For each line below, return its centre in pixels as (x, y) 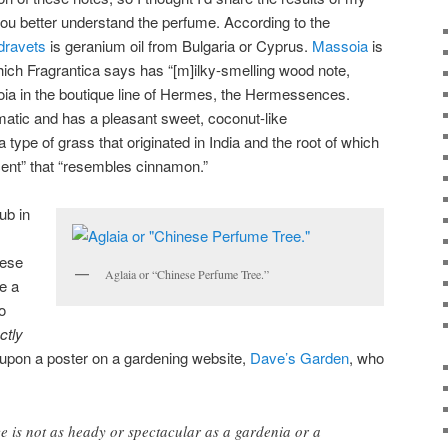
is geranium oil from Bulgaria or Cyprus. (179, 45)
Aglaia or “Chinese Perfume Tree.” (187, 274)
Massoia (340, 45)
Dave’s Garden (299, 358)
